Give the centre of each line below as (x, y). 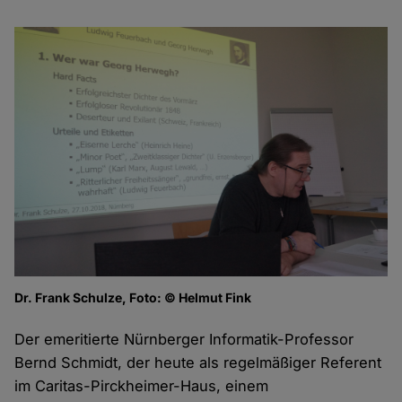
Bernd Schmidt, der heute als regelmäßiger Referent (198, 362)
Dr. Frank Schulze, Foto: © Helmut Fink (133, 297)
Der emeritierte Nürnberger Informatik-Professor (184, 339)
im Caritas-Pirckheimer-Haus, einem (142, 385)
